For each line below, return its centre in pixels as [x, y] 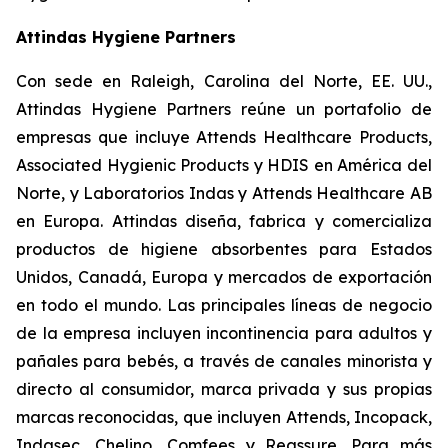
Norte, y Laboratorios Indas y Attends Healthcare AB [224, 193]
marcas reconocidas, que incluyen [151, 417]
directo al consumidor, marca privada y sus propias [224, 389]
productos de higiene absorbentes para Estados [224, 249]
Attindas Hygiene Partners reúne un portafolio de [224, 109]
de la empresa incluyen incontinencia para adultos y [224, 333]
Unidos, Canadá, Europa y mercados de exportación [224, 277]
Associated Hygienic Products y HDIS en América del [224, 165]
